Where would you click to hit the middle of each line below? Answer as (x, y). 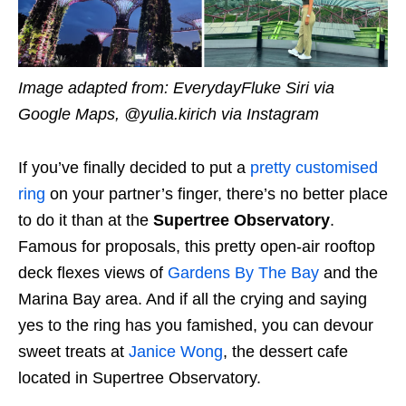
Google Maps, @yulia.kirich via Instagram (169, 115)
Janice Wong (176, 352)
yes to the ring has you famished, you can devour (196, 326)
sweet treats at (73, 352)
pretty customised (314, 168)
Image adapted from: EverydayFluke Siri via (176, 88)
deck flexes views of (93, 273)
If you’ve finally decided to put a (134, 168)
